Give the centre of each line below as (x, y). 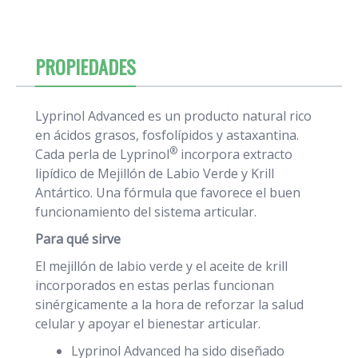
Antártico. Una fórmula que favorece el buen (168, 193)
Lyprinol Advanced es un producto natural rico (173, 116)
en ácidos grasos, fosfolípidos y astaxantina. (167, 135)
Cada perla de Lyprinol (102, 155)
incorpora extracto (235, 155)
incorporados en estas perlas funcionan (155, 286)
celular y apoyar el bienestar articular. (148, 324)
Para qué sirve (78, 239)
